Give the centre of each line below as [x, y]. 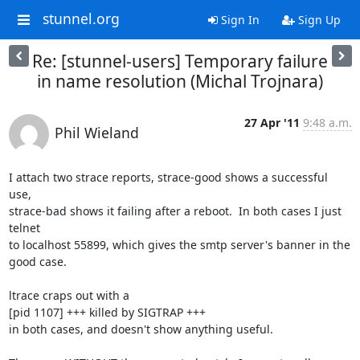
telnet [26, 228]
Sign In [238, 20]
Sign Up [317, 20]
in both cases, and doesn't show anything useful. [141, 329]
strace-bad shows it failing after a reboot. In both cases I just [175, 211]
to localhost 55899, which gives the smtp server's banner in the [179, 245]
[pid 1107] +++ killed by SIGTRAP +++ [107, 312]
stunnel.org [81, 19]
